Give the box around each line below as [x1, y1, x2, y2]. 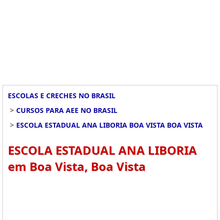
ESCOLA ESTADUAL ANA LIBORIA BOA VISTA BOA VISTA [16, 120, 203, 130]
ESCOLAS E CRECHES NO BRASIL [8, 91, 115, 100]
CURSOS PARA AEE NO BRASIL [16, 106, 117, 115]
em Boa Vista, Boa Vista [8, 158, 146, 174]
